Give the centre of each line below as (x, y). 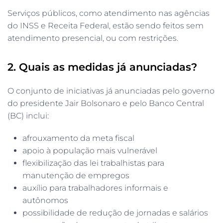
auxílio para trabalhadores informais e (95, 188)
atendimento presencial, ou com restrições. (93, 38)
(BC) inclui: (28, 115)
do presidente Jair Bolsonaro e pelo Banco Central (106, 103)
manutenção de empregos (76, 175)
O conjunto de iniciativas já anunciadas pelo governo (111, 91)
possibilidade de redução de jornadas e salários (115, 213)
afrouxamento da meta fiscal (78, 138)
